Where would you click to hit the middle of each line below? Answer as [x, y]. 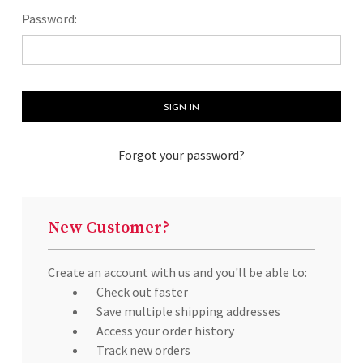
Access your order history [165, 331]
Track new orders [143, 350]
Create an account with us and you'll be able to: [177, 272]
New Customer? [109, 228]
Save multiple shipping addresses [188, 311]
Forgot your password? [181, 155]
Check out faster [142, 292]
